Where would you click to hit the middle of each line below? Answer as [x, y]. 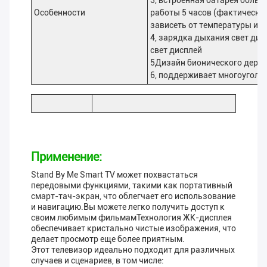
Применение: [66, 157]
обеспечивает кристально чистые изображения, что [133, 229]
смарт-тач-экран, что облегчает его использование [133, 196]
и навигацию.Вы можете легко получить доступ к [128, 207]
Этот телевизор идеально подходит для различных [133, 250]
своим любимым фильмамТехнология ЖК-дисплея [131, 218]
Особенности [60, 13]
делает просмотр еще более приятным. [108, 239]
